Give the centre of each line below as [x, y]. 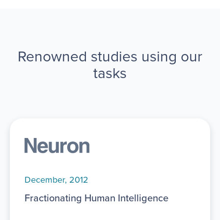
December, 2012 [56, 180]
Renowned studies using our [110, 56]
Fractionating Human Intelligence [96, 198]
